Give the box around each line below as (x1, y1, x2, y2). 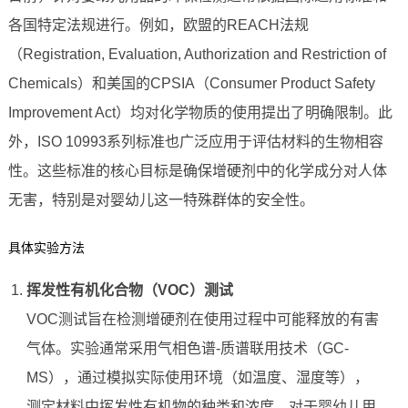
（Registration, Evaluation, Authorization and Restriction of (7, 46, 386, 63)
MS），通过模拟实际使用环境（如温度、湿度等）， (25, 370, 369, 386)
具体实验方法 (7, 240, 85, 256)
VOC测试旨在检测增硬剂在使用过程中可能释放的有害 (25, 311, 379, 328)
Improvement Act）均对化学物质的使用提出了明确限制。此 (7, 105, 393, 121)
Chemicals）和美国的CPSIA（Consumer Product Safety (7, 76, 375, 92)
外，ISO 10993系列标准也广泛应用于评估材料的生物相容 (7, 134, 383, 150)
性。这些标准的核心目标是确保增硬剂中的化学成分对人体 (7, 163, 387, 179)
